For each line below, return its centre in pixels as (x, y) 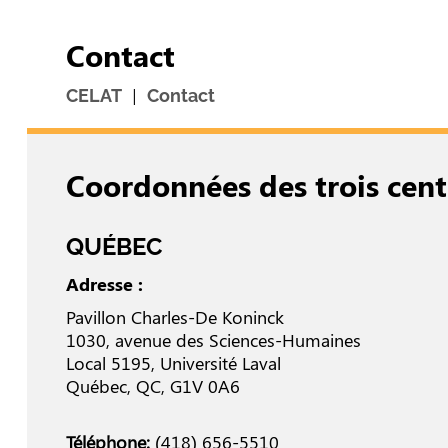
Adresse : (104, 284)
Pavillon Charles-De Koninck (174, 317)
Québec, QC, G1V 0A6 (152, 386)
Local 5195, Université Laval (173, 363)
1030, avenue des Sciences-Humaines (213, 340)
